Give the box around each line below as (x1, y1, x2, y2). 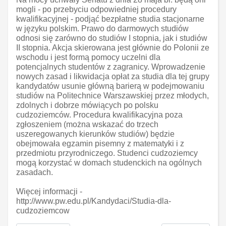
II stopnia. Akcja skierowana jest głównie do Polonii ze (16, 43, 209, 52)
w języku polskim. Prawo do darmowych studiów (16, 24, 189, 33)
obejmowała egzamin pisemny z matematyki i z (16, 139, 184, 148)
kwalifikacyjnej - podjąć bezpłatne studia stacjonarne (16, 15, 204, 24)
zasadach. (16, 168, 53, 177)
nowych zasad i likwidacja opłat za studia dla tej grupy (16, 72, 209, 81)
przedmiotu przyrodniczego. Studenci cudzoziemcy (16, 149, 198, 158)
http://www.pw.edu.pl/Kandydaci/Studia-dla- (16, 197, 171, 206)
